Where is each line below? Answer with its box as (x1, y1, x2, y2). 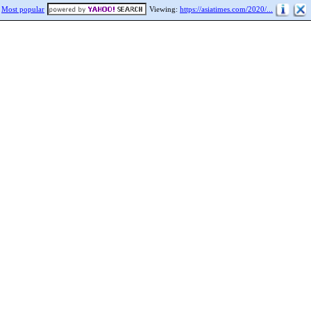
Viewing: (149, 5, 180, 13)
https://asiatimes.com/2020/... (180, 5, 273, 13)
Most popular (1, 5, 44, 13)
